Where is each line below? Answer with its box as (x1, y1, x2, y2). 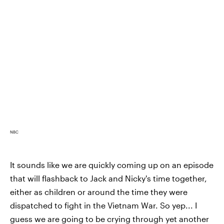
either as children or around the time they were (10, 187, 187, 196)
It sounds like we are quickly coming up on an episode (10, 160, 213, 169)
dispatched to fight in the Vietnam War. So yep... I (10, 200, 197, 210)
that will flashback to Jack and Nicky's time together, (10, 173, 207, 183)
